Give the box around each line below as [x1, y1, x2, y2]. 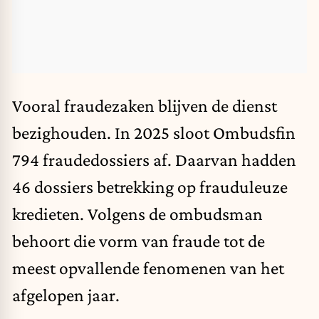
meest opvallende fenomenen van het [12, 257, 284, 278]
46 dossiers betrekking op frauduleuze [12, 176, 288, 197]
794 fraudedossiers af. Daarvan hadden [12, 149, 296, 169]
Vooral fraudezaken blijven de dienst [12, 95, 277, 115]
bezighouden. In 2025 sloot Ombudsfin [12, 122, 296, 142]
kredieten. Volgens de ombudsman [12, 203, 263, 224]
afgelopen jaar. [12, 284, 120, 305]
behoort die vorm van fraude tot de [12, 230, 265, 251]
